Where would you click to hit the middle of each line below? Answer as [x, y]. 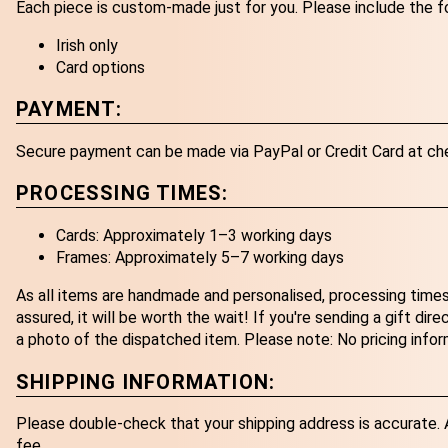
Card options [100, 67]
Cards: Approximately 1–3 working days [194, 235]
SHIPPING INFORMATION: [146, 381]
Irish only [87, 45]
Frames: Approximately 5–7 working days [200, 257]
